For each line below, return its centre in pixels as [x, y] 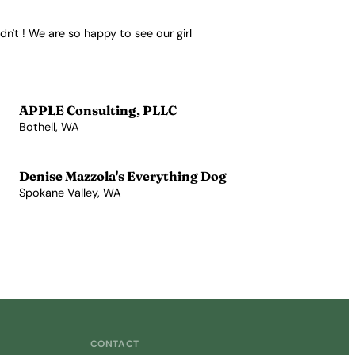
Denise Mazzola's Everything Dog [123, 176]
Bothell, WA [49, 127]
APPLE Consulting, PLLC [98, 110]
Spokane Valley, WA [70, 193]
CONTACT [115, 344]
